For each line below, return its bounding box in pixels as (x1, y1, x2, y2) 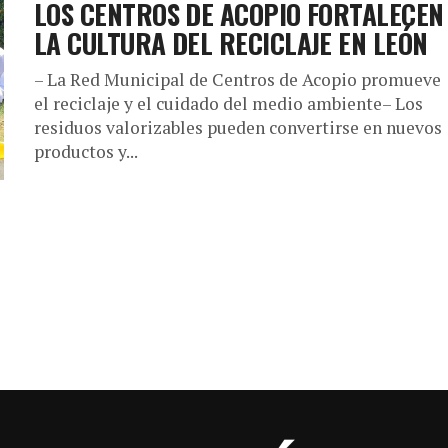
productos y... (34, 140, 138, 163)
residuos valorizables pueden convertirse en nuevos (34, 116, 442, 139)
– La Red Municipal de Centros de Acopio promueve (34, 68, 441, 91)
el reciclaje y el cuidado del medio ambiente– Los (34, 92, 423, 115)
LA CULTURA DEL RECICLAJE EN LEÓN (34, 23, 428, 63)
